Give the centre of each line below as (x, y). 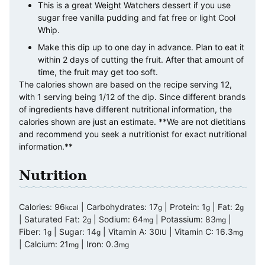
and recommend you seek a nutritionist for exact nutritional (133, 134)
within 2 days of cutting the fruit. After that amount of (141, 60)
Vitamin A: (129, 232)
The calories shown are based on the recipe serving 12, (125, 85)
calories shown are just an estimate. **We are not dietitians (132, 122)
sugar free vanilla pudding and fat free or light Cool (137, 18)
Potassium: (183, 219)
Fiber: (31, 232)
